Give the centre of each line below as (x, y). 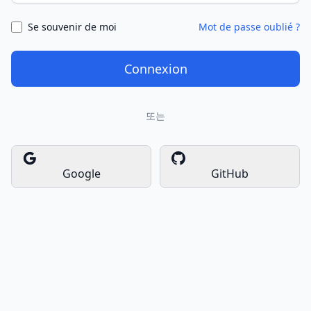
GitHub (230, 174)
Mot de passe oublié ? (249, 27)
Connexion (155, 69)
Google (81, 174)
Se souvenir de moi (72, 27)
